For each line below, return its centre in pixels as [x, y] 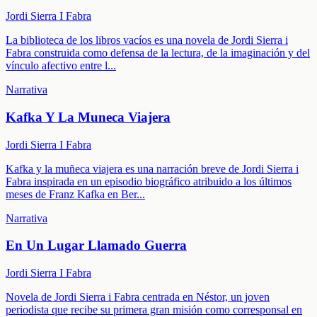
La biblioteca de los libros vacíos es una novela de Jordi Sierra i [147, 40]
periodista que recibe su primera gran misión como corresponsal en [154, 309]
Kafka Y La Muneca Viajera [88, 117]
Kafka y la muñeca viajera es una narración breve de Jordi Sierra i [152, 168]
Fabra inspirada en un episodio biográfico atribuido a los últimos [149, 181]
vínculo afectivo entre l [57, 66]
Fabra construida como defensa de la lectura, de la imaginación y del [158, 53]
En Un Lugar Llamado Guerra [96, 246]
